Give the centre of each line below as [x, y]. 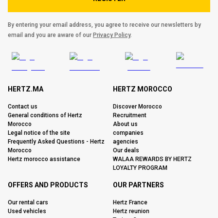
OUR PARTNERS [138, 185]
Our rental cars [28, 202]
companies [128, 133]
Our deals [126, 150]
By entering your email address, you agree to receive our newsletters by [104, 25]
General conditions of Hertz [45, 115]
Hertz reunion [131, 211]
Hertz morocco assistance [44, 159]
